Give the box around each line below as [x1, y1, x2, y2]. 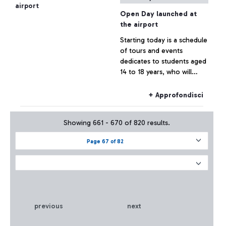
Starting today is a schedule [120, 36, 207, 44]
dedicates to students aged [120, 57, 206, 66]
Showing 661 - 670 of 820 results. [64, 119, 170, 127]
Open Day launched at [120, 10, 197, 18]
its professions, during [120, 89, 190, 97]
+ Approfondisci [148, 91, 203, 99]
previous [34, 202, 63, 210]
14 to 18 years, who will [120, 68, 192, 76]
